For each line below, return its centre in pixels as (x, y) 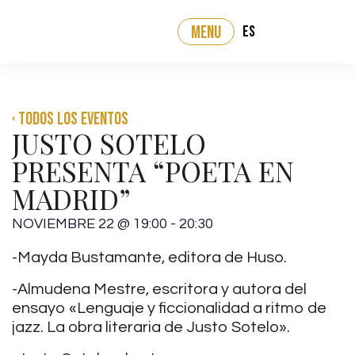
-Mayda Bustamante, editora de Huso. (149, 258)
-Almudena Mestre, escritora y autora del (159, 289)
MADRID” (71, 198)
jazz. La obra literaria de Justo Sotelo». (151, 327)
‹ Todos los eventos (70, 119)
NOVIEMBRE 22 (63, 224)
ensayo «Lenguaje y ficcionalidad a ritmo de (169, 308)
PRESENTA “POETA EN (153, 171)
